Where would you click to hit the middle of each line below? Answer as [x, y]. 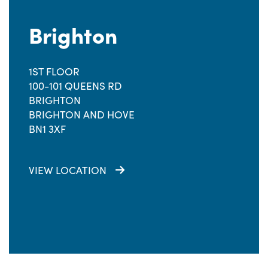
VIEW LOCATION [68, 170]
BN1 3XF [47, 129]
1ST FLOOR [54, 71]
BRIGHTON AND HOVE [82, 114]
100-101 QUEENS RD [75, 86]
